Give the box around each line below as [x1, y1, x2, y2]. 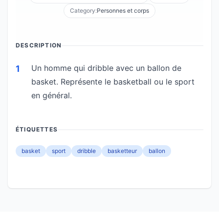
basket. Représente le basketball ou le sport [31, 77, 195, 87]
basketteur [108, 147, 137, 154]
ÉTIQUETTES [16, 126, 58, 133]
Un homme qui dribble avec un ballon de [31, 63, 181, 73]
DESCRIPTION [16, 42, 62, 49]
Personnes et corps [97, 7, 149, 14]
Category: [70, 7, 97, 14]
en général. [31, 90, 72, 100]
